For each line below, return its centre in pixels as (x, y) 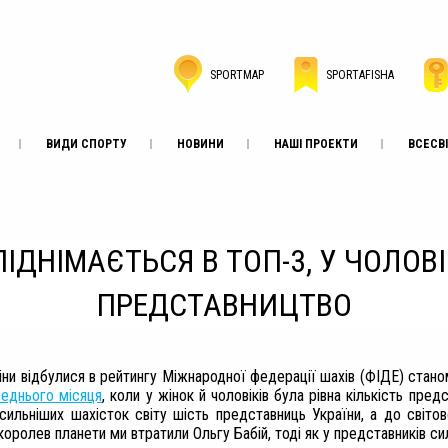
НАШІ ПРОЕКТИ (316, 144)
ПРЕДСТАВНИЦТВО (224, 305)
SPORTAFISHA (359, 74)
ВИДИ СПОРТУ (86, 144)
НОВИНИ (200, 144)
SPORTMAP (236, 74)
